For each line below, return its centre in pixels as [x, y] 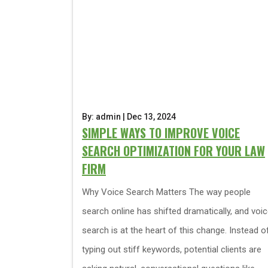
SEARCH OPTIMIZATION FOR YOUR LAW [173, 151]
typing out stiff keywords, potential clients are [172, 249]
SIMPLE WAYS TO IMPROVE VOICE [161, 133]
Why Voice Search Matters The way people [166, 192]
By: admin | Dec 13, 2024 [129, 117]
